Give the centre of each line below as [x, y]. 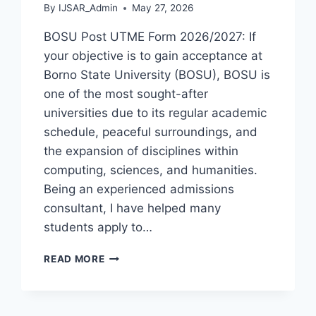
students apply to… [98, 227]
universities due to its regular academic [156, 113]
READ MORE [74, 259]
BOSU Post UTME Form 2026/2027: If [150, 37]
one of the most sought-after [126, 94]
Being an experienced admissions [139, 189]
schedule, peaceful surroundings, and [151, 132]
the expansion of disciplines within [141, 151]
